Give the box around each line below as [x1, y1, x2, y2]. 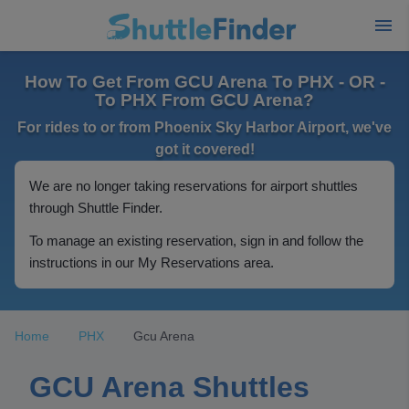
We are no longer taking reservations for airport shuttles [29, 178, 358, 194]
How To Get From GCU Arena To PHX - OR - [24, 72, 385, 91]
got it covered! [154, 142, 255, 157]
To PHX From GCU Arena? [95, 90, 314, 110]
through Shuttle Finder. [29, 200, 163, 215]
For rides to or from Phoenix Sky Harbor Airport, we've [17, 120, 392, 135]
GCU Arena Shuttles [29, 371, 309, 404]
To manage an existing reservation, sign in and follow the [29, 233, 363, 248]
